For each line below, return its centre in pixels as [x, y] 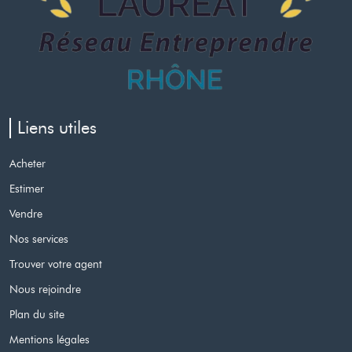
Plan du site [37, 315]
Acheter [27, 164]
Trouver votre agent [56, 264]
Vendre [26, 214]
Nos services [39, 239]
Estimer [27, 189]
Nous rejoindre [45, 290]
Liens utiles [57, 128]
